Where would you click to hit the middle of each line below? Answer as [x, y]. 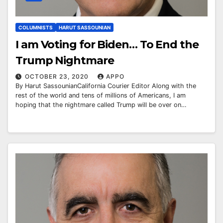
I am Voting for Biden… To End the [107, 45]
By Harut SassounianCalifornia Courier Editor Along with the [106, 86]
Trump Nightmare [65, 61]
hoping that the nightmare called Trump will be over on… [101, 105]
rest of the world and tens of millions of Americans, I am [101, 96]
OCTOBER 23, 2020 [58, 77]
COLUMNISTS [36, 28]
